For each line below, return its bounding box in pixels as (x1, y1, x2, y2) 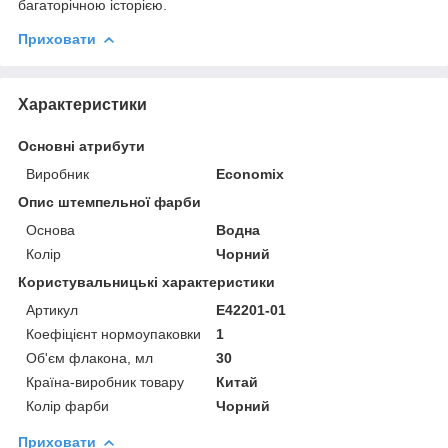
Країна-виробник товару (26, 373, 184, 390)
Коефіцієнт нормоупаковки (26, 325, 201, 342)
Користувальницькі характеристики (18, 273, 275, 290)
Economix (216, 165, 285, 182)
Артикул (26, 301, 78, 318)
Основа (26, 221, 75, 238)
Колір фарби (26, 397, 109, 414)
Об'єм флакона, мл (26, 349, 153, 366)
